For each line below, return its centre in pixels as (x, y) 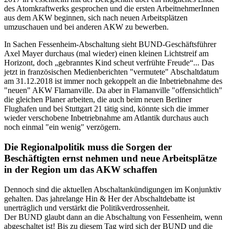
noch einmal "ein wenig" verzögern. (62, 127)
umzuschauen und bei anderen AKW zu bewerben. (86, 27)
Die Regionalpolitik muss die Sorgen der (88, 147)
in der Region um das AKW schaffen (81, 170)
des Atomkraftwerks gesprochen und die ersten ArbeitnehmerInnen (112, 9)
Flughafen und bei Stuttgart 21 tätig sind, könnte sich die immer (106, 109)
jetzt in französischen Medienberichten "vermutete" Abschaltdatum (111, 72)
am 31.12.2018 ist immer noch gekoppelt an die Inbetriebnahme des (113, 81)
